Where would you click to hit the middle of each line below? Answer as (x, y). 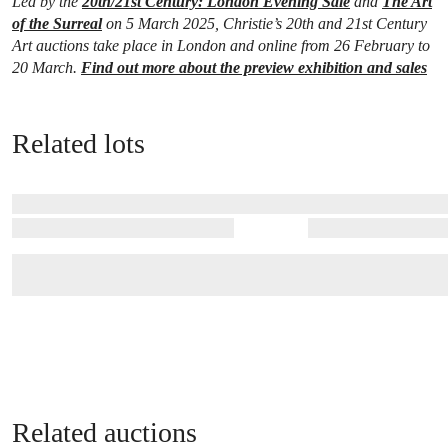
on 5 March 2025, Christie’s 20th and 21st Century (264, 24)
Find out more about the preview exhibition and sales (254, 68)
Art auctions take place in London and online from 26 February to (221, 46)
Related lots (78, 144)
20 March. (46, 68)
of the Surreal (57, 24)
